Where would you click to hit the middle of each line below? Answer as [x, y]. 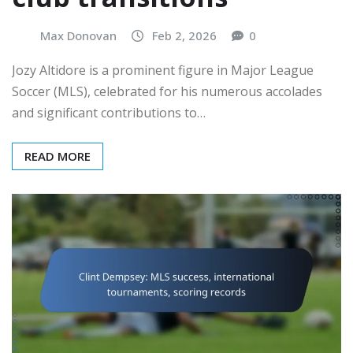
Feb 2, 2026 [184, 36]
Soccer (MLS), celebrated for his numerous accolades [167, 91]
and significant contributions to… [109, 112]
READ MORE [58, 156]
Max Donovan [78, 36]
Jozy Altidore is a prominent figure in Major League [163, 70]
